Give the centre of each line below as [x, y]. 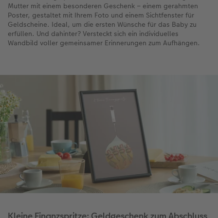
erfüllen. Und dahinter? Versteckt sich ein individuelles [93, 33]
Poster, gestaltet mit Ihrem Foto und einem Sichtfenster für [101, 15]
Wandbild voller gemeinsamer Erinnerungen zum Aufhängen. [104, 43]
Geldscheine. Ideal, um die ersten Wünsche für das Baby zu [102, 24]
